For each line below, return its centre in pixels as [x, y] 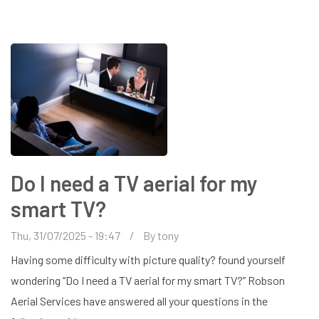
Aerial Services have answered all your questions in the [139, 300]
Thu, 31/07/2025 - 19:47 [66, 235]
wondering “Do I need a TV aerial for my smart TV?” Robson [148, 280]
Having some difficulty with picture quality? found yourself [148, 259]
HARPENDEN [100, 23]
